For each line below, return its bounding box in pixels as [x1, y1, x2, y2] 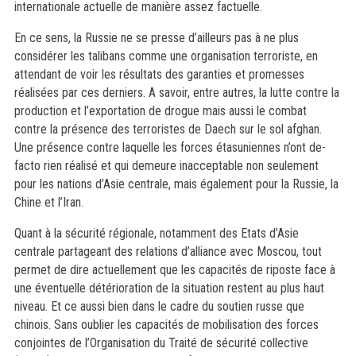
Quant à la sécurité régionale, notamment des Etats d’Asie [14, 226, 299, 242]
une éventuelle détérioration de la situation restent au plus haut [14, 281, 324, 296]
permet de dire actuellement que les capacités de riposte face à [14, 262, 335, 278]
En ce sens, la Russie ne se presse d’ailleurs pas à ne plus [14, 30, 299, 46]
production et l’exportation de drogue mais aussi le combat [14, 103, 307, 119]
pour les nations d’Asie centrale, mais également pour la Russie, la [14, 176, 339, 192]
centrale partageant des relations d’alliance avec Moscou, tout [14, 244, 322, 260]
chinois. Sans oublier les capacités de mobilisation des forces [14, 317, 319, 333]
